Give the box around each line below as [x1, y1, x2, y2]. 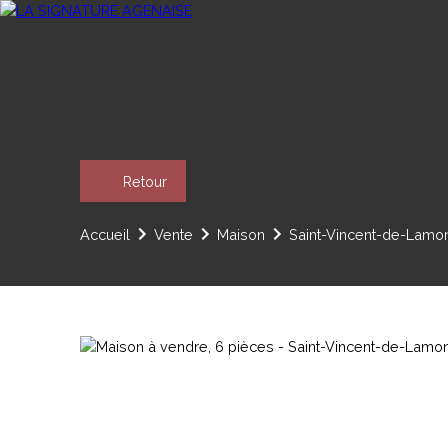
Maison [217, 225, 265, 243]
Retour [123, 172, 167, 190]
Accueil [80, 225, 130, 243]
